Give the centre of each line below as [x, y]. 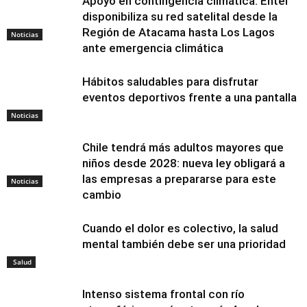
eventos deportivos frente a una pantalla [189, 98]
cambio [102, 195]
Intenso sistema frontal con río [163, 294]
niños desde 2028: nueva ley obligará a [184, 163]
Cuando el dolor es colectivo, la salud [180, 229]
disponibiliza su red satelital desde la [180, 17]
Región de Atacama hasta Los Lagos [179, 33]
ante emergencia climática [153, 48]
